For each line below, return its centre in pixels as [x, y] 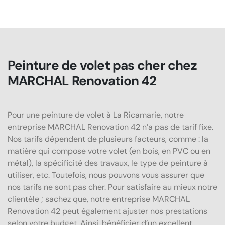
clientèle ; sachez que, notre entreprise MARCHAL [99, 199]
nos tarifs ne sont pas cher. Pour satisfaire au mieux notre [113, 187]
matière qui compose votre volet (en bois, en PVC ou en [109, 151]
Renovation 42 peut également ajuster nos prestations [107, 211]
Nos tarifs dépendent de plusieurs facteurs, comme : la [108, 139]
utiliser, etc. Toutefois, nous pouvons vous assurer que [106, 175]
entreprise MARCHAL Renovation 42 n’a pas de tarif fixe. [110, 127]
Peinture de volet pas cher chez [102, 65]
